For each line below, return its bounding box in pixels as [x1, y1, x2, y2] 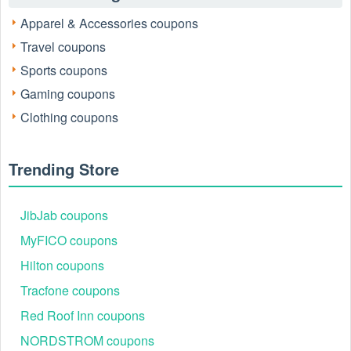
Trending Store [9, 157, 119, 180]
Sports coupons [20, 61, 107, 79]
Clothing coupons [20, 108, 118, 126]
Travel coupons [20, 38, 106, 56]
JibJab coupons [20, 206, 108, 224]
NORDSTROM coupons [20, 331, 154, 349]
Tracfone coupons [20, 281, 120, 299]
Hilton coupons [20, 256, 104, 274]
